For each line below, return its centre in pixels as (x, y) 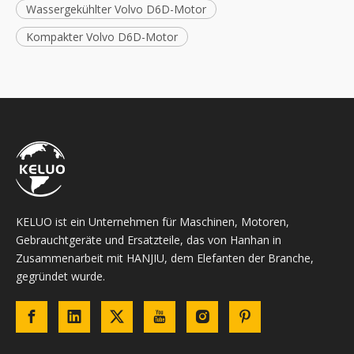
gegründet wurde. (60, 277)
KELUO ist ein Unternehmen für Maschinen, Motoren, (153, 222)
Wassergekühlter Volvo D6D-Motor (116, 9)
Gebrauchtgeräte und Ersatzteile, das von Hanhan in (149, 240)
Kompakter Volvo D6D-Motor (102, 37)
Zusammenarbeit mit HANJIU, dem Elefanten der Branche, (165, 258)
